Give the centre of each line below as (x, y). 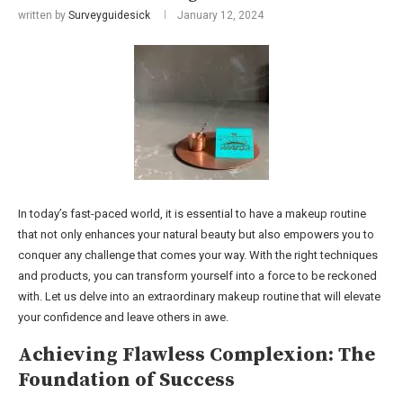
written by (43, 15)
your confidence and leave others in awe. (123, 317)
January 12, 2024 (220, 15)
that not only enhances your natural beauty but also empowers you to (196, 234)
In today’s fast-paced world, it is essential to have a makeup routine (192, 213)
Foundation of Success (126, 380)
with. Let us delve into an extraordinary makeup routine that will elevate (199, 296)
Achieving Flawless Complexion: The (197, 354)
